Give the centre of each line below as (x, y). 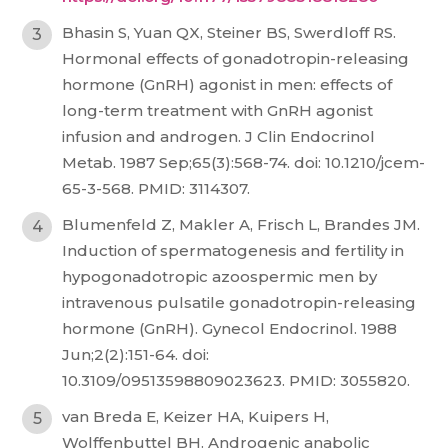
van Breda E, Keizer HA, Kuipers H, (196, 416)
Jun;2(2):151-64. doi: (136, 354)
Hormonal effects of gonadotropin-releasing (236, 58)
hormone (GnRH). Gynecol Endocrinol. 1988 (230, 328)
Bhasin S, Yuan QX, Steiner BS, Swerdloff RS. (229, 32)
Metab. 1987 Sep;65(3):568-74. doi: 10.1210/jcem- (244, 162)
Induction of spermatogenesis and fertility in (233, 250)
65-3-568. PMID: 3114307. (156, 188)
